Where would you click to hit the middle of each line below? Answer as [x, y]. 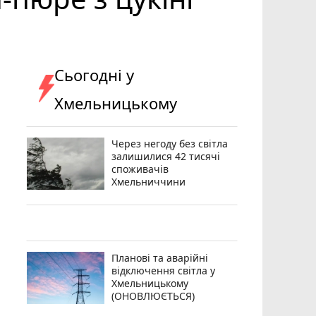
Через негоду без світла [170, 143]
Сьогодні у [95, 74]
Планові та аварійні [160, 257]
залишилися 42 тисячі [166, 156]
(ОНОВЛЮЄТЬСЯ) [153, 296]
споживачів [140, 169]
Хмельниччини [149, 181]
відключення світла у [164, 270]
